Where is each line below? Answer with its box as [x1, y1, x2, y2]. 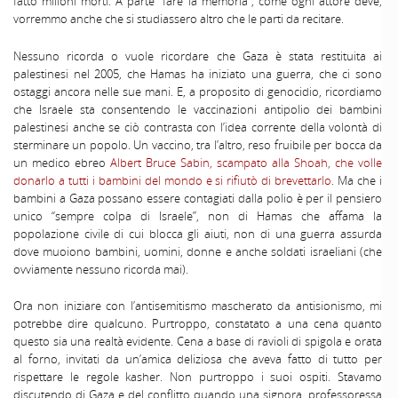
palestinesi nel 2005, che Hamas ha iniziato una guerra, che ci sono [13, 65, 382, 82]
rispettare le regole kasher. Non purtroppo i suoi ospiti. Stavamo [13, 368, 382, 385]
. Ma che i [331, 171, 383, 188]
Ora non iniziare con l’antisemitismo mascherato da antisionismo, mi [13, 297, 382, 314]
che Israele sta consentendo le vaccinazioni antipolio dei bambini [13, 100, 382, 117]
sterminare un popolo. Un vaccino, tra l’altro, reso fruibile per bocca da [13, 136, 382, 153]
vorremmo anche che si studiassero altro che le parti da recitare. [13, 11, 344, 28]
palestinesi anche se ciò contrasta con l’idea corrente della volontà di [13, 118, 382, 135]
